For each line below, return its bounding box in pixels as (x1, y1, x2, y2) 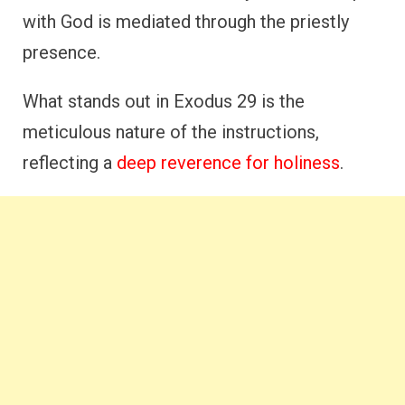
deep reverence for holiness (117, 151, 340, 174)
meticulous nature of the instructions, (23, 120, 319, 143)
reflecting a (23, 151, 117, 174)
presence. (23, 41, 100, 63)
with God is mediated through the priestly (23, 10, 349, 33)
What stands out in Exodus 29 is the (23, 89, 305, 112)
